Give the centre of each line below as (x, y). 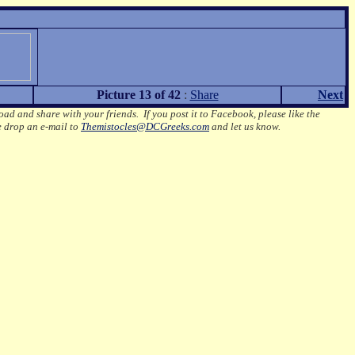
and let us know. (245, 126)
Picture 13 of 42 (138, 95)
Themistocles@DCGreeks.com (145, 126)
